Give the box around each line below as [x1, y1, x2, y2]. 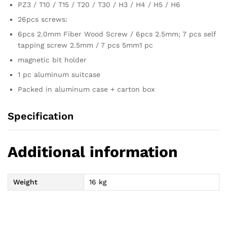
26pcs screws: [18, 15, 67, 23]
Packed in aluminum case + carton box [18, 85, 155, 93]
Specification [8, 109, 73, 122]
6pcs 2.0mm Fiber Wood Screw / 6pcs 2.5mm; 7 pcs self [18, 29, 216, 38]
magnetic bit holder [18, 55, 87, 64]
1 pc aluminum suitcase [18, 70, 100, 79]
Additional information [8, 142, 178, 161]
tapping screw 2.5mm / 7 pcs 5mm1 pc [18, 41, 153, 49]
